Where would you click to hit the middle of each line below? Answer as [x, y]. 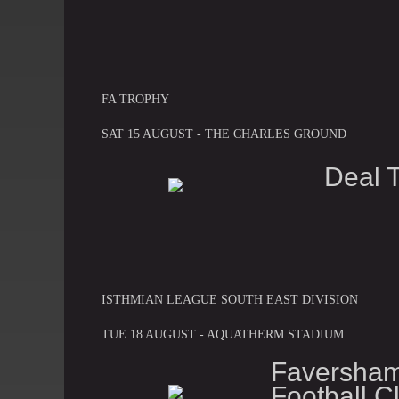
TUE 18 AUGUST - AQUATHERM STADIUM [223, 334]
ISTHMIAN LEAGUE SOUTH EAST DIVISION [230, 299]
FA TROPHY [135, 99]
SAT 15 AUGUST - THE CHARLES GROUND [224, 134]
